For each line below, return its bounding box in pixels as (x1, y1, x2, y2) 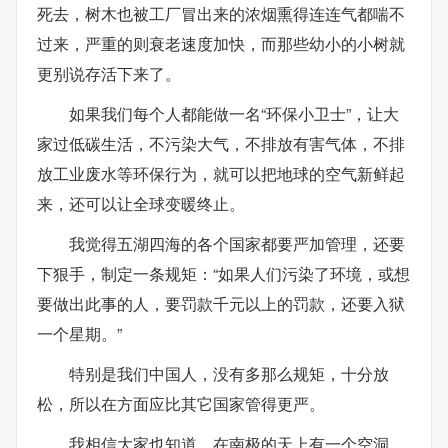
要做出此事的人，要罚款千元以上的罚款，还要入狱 (37, 291, 405, 315)
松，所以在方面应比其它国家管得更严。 (37, 391, 325, 415)
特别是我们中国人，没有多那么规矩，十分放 (69, 361, 389, 385)
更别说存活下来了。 (37, 61, 181, 85)
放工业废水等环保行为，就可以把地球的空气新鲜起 (37, 161, 405, 185)
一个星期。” (37, 321, 122, 345)
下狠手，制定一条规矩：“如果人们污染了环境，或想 (37, 261, 410, 285)
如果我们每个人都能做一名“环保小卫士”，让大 (69, 101, 399, 125)
